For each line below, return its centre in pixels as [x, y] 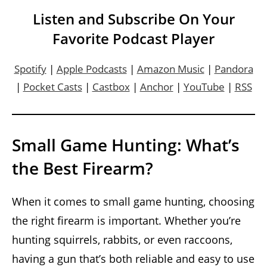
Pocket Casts [52, 86]
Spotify [30, 69]
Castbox [111, 86]
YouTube [204, 86]
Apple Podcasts [91, 69]
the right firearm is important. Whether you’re [126, 220]
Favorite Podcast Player [133, 38]
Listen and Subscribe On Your [133, 18]
